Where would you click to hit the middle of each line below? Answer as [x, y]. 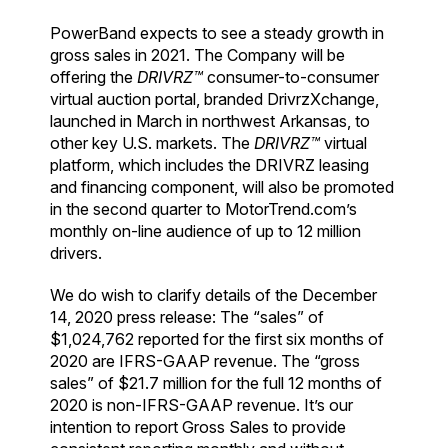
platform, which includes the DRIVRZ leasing [209, 164]
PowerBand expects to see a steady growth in [217, 32]
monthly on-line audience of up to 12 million [205, 230]
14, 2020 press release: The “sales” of [187, 316]
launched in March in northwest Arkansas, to [210, 120]
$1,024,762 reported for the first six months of [217, 338]
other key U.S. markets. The [152, 142]
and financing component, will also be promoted [222, 186]
